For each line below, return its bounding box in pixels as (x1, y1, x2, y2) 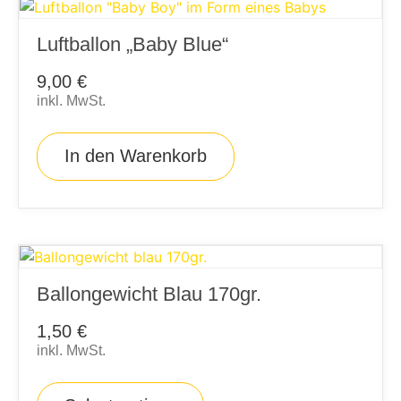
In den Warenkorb (64, 146, 207, 166)
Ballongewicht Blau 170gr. (37, 283, 261, 306)
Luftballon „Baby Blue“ (37, 33, 228, 56)
